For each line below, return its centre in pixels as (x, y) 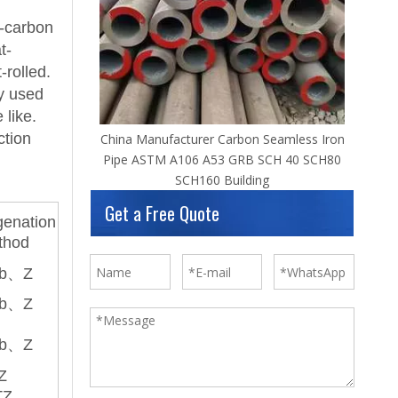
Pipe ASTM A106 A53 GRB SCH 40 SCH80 (222, 159)
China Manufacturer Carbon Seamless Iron (222, 139)
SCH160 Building (222, 180)
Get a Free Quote (162, 213)
